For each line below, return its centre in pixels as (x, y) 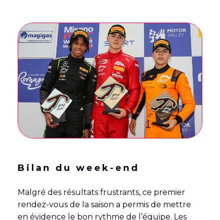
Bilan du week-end (78, 168)
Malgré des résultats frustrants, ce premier (101, 192)
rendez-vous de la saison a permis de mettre (104, 204)
